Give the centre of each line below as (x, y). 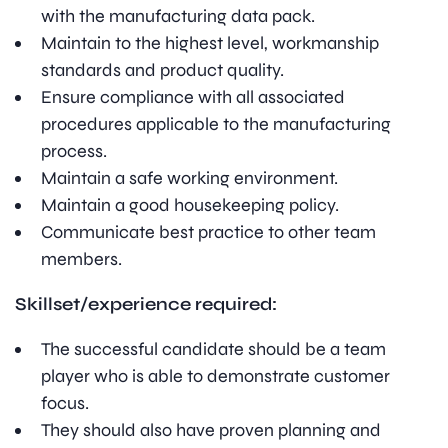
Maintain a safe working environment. (189, 178)
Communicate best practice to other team (208, 232)
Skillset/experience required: (146, 304)
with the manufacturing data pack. (178, 16)
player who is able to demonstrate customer (215, 376)
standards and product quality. (162, 70)
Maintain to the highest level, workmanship (210, 43)
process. (74, 151)
